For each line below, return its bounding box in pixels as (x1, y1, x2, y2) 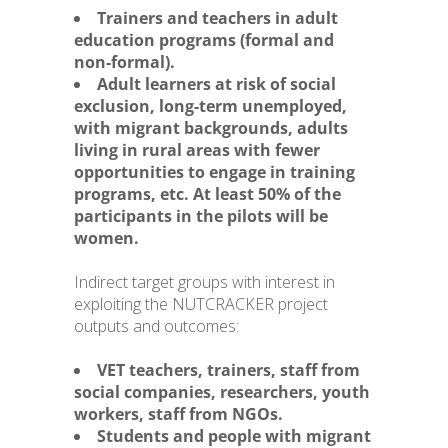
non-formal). (74, 51, 175, 73)
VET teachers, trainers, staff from (97, 359, 360, 381)
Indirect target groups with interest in (74, 271, 335, 293)
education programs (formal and (74, 29, 334, 51)
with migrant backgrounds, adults (74, 117, 348, 139)
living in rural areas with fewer (74, 139, 320, 161)
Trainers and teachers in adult (97, 7, 338, 29)
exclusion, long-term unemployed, (74, 95, 347, 117)
